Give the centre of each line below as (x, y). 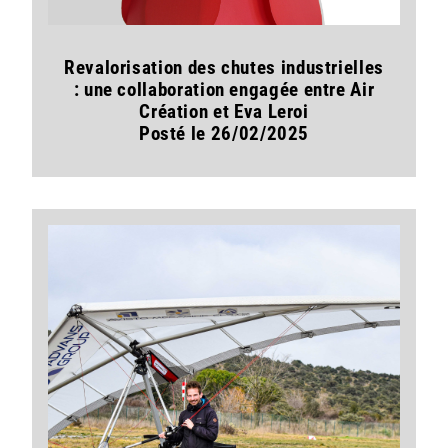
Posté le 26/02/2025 (224, 134)
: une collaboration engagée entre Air (224, 90)
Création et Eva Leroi (224, 112)
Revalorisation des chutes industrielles (224, 68)
